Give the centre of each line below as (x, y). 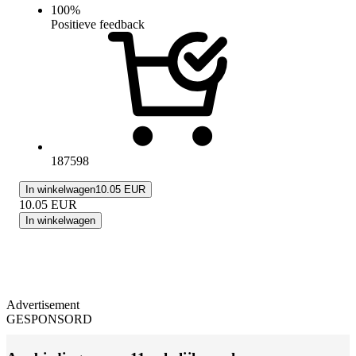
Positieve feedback (98, 24)
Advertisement (43, 304)
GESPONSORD (49, 319)
